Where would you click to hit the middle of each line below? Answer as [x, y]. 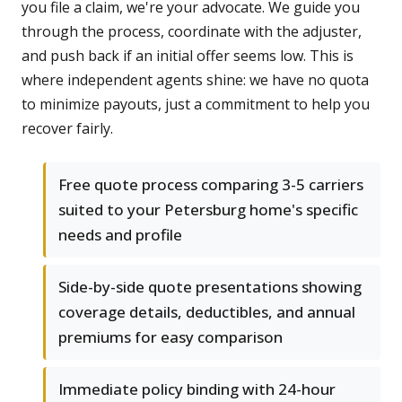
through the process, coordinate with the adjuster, [192, 32]
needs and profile [120, 235]
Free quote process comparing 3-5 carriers [211, 185]
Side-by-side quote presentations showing [210, 287]
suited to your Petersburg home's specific [208, 210]
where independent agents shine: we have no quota [195, 80]
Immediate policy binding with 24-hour [197, 389]
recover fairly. [67, 129]
